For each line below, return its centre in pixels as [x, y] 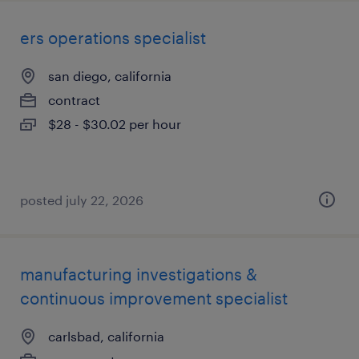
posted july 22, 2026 [82, 200]
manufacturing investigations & [139, 274]
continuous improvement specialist [154, 298]
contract [74, 100]
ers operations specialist [113, 38]
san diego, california [110, 76]
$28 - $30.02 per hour [115, 124]
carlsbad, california [106, 336]
